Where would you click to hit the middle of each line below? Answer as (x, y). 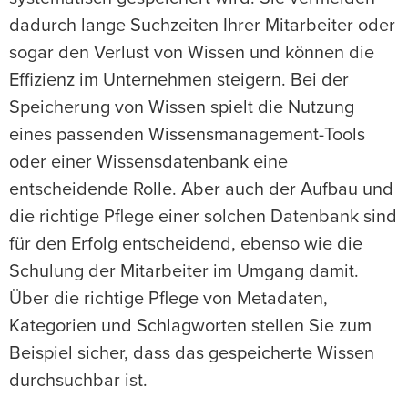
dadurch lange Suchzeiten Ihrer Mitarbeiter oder (202, 26)
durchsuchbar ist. (78, 381)
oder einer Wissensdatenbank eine (148, 163)
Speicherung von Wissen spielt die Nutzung (182, 108)
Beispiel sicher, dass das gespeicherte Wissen (192, 354)
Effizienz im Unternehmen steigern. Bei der (179, 81)
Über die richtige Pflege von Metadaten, (168, 299)
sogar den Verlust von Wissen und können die (192, 53)
